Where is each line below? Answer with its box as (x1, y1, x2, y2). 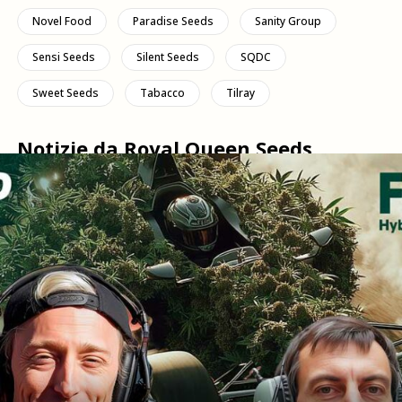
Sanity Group (254, 13, 321, 29)
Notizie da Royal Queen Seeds (16, 135, 312, 162)
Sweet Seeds (31, 85, 99, 100)
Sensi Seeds (31, 49, 95, 65)
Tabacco (139, 85, 185, 100)
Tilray (225, 85, 255, 100)
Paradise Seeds (132, 13, 214, 29)
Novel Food (31, 13, 92, 29)
